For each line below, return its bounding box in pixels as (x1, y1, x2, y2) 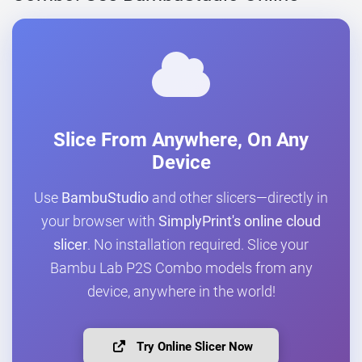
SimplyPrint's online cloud (158, 213, 321, 230)
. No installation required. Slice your (87, 237, 309, 254)
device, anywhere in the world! (86, 284, 276, 301)
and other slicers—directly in (149, 190, 328, 207)
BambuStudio (61, 190, 149, 207)
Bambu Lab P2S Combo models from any (49, 260, 313, 277)
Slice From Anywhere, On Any (53, 128, 309, 152)
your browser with (41, 213, 158, 230)
